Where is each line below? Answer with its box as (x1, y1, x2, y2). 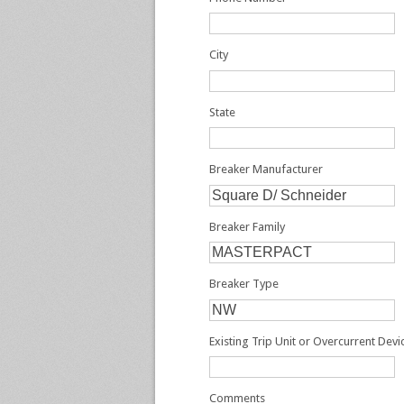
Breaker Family (209, 219, 285, 234)
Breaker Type (209, 277, 279, 290)
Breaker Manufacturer (209, 162, 323, 176)
